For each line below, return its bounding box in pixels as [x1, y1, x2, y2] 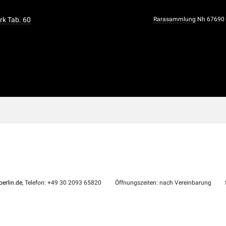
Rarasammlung [153, 15, 196, 23]
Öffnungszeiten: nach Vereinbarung [113, 179, 211, 186]
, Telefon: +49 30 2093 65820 [22, 179, 101, 186]
